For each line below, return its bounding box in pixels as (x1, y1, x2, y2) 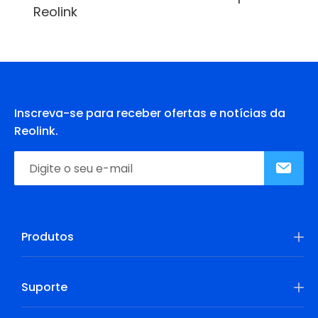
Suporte (21, 279, 67, 295)
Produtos (21, 229, 74, 245)
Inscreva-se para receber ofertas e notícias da (14, 105, 285, 121)
